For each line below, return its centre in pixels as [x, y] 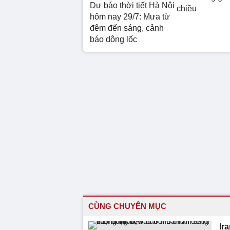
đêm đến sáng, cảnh [127, 28]
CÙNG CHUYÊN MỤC [127, 206]
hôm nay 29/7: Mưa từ [130, 16]
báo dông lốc [113, 39]
